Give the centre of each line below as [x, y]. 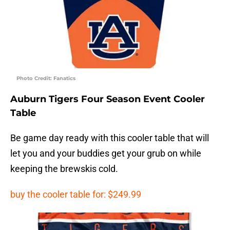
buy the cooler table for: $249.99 [76, 195]
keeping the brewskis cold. [64, 169]
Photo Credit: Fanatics [46, 79]
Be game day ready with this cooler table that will [110, 138]
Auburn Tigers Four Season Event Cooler [108, 99]
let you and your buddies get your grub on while [106, 154]
